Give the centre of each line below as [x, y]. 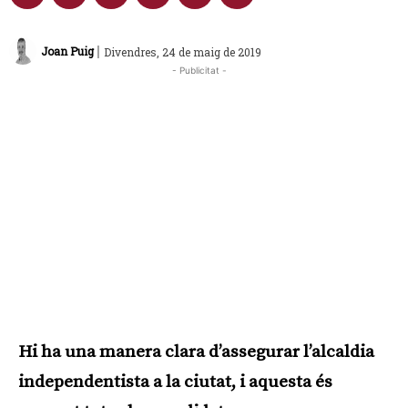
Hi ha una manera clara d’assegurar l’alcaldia [196, 352]
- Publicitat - [199, 71]
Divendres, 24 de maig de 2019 [183, 51]
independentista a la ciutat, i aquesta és [175, 382]
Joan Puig [67, 51]
